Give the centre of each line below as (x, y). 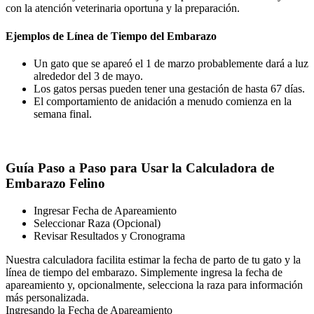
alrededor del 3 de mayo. (88, 76)
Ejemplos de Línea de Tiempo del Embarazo (111, 36)
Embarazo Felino (55, 184)
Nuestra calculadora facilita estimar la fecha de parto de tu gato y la (153, 259)
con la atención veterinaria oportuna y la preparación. (123, 8)
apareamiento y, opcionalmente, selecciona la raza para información (154, 285)
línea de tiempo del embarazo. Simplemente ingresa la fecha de (144, 272)
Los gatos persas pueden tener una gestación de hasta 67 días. (169, 88)
